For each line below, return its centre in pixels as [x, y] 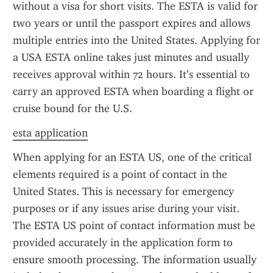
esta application [50, 133]
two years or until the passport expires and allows [132, 23]
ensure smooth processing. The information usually [135, 260]
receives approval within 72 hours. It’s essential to [131, 74]
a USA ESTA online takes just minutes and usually [131, 57]
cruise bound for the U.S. [73, 108]
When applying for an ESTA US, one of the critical [132, 157]
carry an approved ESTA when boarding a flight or [133, 91]
